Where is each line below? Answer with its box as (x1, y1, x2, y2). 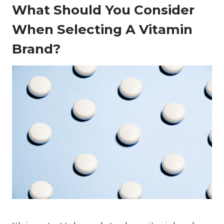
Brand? (12, 41, 60, 57)
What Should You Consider (12, 2, 194, 18)
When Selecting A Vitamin (12, 21, 192, 38)
